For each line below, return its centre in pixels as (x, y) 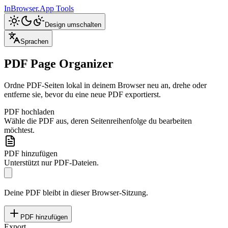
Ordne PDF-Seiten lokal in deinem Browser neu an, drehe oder (105, 85)
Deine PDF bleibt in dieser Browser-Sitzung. (76, 192)
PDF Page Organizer (59, 63)
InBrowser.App (30, 8)
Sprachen (34, 41)
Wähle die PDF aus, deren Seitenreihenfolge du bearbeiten (98, 121)
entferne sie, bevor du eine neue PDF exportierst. (82, 94)
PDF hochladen (29, 111)
